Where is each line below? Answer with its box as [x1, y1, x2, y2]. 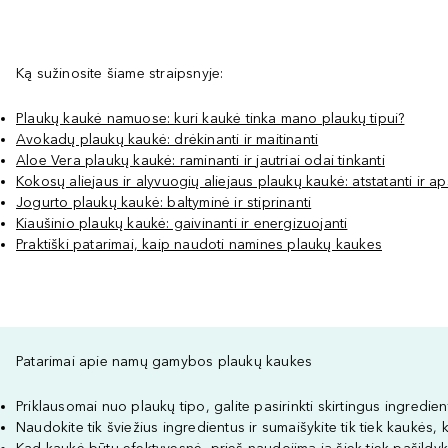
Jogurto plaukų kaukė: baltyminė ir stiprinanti [16, 194, 312, 211]
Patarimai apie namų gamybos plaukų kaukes [16, 353, 313, 370]
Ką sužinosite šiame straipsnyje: [16, 65, 224, 82]
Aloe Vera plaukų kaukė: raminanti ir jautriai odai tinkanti [16, 152, 385, 169]
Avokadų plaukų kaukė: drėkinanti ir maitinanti [16, 131, 319, 148]
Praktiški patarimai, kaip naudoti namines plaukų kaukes [16, 236, 382, 253]
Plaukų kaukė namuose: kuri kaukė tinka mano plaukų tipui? [16, 110, 405, 127]
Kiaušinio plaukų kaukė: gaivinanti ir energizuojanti [16, 215, 348, 232]
